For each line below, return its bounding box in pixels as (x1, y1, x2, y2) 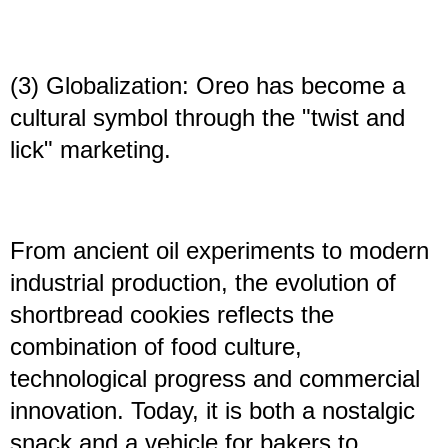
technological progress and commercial (10, 365, 420, 393)
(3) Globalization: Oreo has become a (10, 72, 405, 100)
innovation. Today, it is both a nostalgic (10, 397, 415, 425)
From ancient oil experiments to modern (10, 237, 429, 265)
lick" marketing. (10, 136, 171, 164)
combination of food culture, (10, 333, 302, 361)
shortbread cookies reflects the (10, 301, 334, 329)
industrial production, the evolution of (10, 269, 396, 297)
